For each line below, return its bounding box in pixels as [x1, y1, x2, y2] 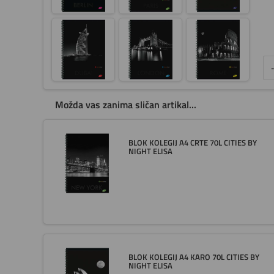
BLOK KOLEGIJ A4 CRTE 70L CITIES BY [128, 136, 257, 149]
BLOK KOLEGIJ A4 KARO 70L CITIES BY [128, 251, 259, 264]
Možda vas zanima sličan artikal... [54, 97, 196, 113]
